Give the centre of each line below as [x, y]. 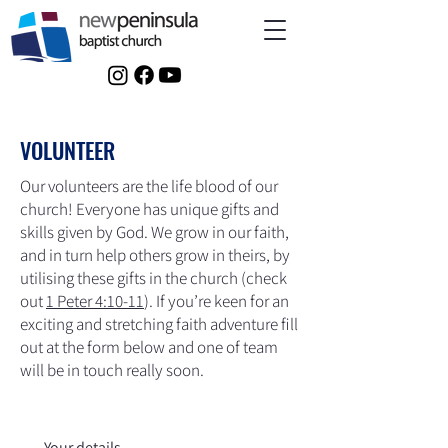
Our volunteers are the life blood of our [149, 186]
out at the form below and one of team [149, 347]
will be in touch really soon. [112, 370]
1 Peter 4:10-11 [95, 301]
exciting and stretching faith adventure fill [159, 324]
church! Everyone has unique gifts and [149, 209]
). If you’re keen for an [216, 301]
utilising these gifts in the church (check [153, 278]
